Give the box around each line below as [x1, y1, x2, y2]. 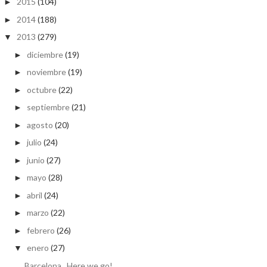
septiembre [26, 102, 70, 113]
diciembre [26, 49, 63, 60]
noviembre [26, 67, 66, 77]
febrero [26, 225, 55, 235]
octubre [26, 84, 57, 95]
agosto [26, 119, 53, 130]
